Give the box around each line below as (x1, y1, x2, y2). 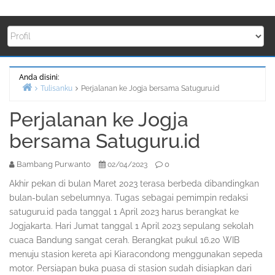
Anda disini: (19, 73, 59, 82)
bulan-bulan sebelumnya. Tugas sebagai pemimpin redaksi (9, 193, 248, 203)
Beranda (31, 98, 60, 107)
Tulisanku (41, 84, 72, 93)
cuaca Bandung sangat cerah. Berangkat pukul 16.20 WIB (9, 235, 239, 246)
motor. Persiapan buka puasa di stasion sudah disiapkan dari (9, 263, 252, 274)
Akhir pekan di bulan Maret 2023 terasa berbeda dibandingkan (9, 179, 259, 189)
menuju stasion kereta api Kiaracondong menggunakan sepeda (9, 249, 263, 260)
